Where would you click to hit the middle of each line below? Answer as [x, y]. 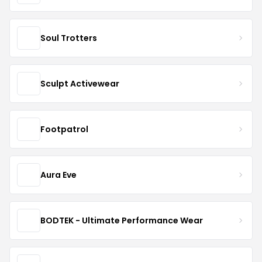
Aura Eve [58, 175]
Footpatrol [64, 129]
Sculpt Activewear [80, 83]
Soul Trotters [69, 38]
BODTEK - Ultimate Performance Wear [122, 220]
